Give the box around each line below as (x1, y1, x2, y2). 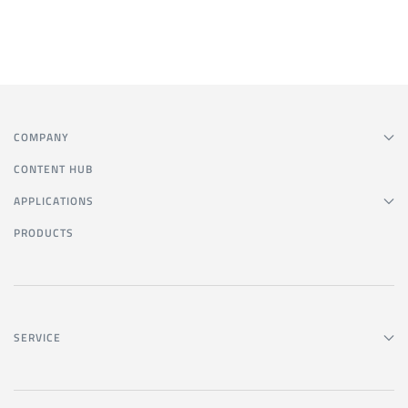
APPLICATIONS (14, 192, 94, 209)
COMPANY (14, 128, 69, 146)
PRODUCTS (14, 224, 74, 241)
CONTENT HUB (14, 160, 93, 178)
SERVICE (14, 329, 61, 346)
